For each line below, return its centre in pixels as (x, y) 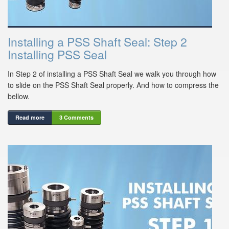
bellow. (19, 96)
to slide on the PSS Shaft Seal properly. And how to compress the (113, 85)
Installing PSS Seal (57, 55)
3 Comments (76, 118)
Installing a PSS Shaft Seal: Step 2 (97, 42)
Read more (30, 118)
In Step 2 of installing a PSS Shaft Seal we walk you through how (112, 74)
